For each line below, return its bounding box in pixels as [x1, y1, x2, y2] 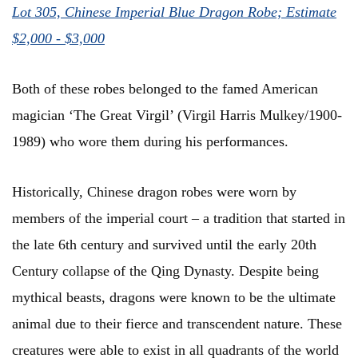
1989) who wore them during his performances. [12, 133, 296, 150]
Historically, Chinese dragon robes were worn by [12, 184, 296, 201]
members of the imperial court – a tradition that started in [12, 210, 345, 227]
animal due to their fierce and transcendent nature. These [12, 316, 342, 332]
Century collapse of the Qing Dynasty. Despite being [12, 263, 319, 280]
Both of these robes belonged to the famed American [12, 81, 318, 97]
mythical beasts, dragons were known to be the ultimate [12, 289, 336, 306]
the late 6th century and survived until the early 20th [12, 237, 316, 253]
